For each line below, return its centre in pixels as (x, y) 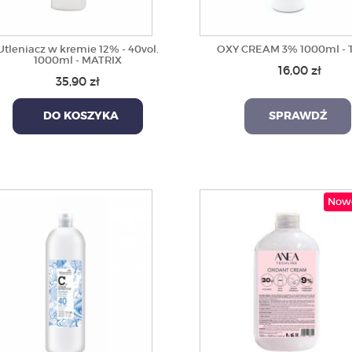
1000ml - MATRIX (77, 60)
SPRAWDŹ (297, 116)
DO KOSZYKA (77, 116)
